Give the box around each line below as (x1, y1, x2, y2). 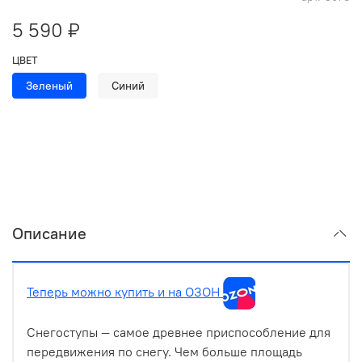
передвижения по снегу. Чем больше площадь (27, 343, 302, 360)
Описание (12, 223, 86, 244)
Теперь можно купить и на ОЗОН (27, 284, 223, 301)
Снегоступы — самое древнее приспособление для (27, 324, 330, 341)
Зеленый (26, 78, 73, 93)
